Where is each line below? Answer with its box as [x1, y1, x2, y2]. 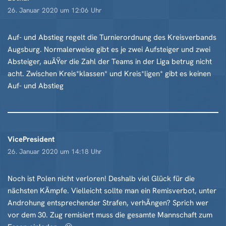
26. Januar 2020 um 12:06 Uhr [8, 6, 102, 15]
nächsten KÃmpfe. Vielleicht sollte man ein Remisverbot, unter [8, 186, 216, 196]
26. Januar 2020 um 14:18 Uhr [8, 147, 102, 156]
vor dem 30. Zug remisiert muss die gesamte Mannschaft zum [8, 210, 212, 220]
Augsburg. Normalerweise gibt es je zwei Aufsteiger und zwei [8, 44, 210, 54]
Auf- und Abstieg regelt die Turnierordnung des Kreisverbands [8, 32, 216, 42]
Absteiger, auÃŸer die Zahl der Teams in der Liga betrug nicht [8, 56, 212, 67]
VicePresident [8, 134, 55, 144]
